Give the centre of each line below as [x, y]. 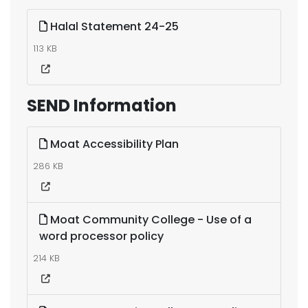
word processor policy [101, 236]
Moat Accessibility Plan [113, 144]
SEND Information [102, 106]
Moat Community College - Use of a [150, 220]
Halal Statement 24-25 [113, 26]
